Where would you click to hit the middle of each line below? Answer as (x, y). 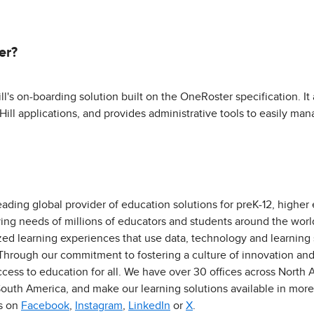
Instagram (99, 306)
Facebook (45, 306)
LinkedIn (149, 306)
